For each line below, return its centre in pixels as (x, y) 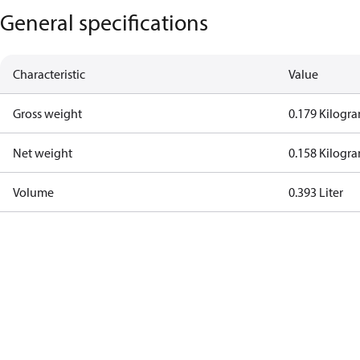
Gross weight (47, 113)
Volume (33, 192)
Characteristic (49, 74)
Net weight (43, 153)
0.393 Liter (316, 192)
